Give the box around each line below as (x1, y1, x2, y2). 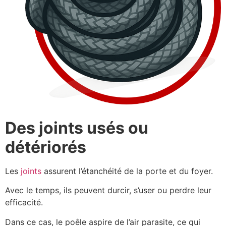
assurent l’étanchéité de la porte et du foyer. (41, 166, 213, 177)
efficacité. (5, 197, 43, 208)
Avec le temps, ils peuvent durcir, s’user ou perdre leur (5, 185, 211, 196)
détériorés (5, 137, 86, 157)
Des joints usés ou (5, 118, 148, 138)
